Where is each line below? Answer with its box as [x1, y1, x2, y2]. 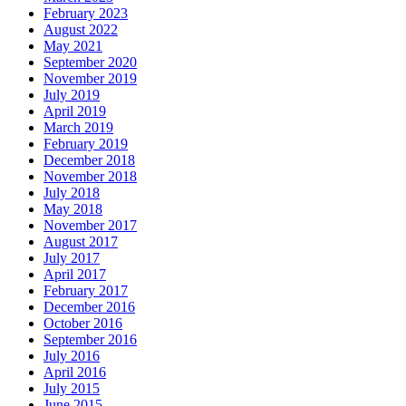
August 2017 [43, 234, 118, 250]
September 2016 [43, 332, 137, 348]
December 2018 [43, 152, 135, 169]
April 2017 [43, 266, 106, 283]
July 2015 [43, 381, 100, 397]
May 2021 [43, 38, 102, 54]
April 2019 [43, 103, 106, 120]
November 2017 [43, 217, 137, 234]
